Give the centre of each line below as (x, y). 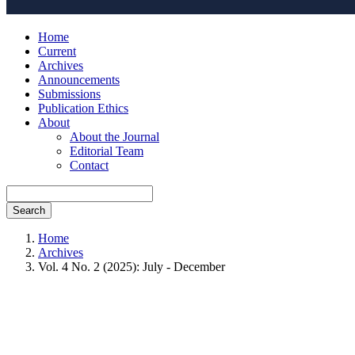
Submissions (69, 94)
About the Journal (115, 137)
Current (57, 51)
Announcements (79, 80)
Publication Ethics (83, 108)
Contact (89, 165)
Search (29, 210)
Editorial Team (107, 151)
